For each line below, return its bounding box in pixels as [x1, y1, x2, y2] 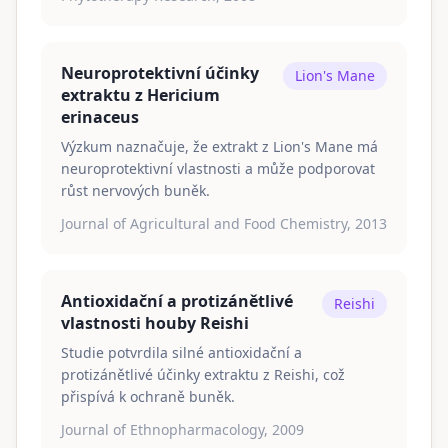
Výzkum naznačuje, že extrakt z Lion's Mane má [61, 137, 378, 156]
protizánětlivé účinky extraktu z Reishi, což [61, 365, 345, 384]
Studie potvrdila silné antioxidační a [61, 343, 302, 362]
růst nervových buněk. [61, 181, 210, 200]
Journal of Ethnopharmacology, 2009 [61, 420, 304, 439]
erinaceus [61, 106, 139, 128]
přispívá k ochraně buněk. [61, 387, 235, 406]
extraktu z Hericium [61, 84, 220, 106]
